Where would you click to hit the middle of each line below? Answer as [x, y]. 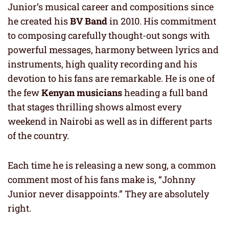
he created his [39, 21]
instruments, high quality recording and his [102, 64]
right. [19, 208]
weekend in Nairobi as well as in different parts [110, 121]
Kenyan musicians [83, 93]
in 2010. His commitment [162, 21]
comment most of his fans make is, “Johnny [101, 180]
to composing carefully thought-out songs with [109, 36]
